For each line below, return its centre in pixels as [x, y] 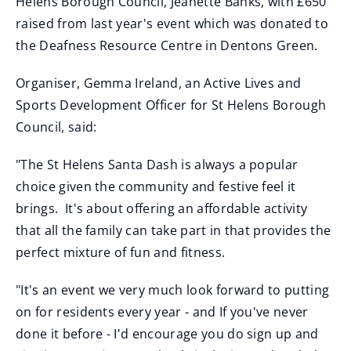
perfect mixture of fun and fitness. [121, 252]
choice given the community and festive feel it [156, 186]
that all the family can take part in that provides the [174, 230]
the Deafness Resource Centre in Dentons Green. [167, 45]
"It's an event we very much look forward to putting [173, 290]
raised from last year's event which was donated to [172, 24]
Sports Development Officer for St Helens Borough [171, 105]
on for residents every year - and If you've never [162, 312]
